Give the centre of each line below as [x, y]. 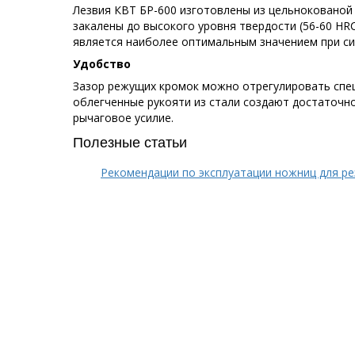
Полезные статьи [130, 141]
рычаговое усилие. [123, 118]
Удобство [102, 64]
